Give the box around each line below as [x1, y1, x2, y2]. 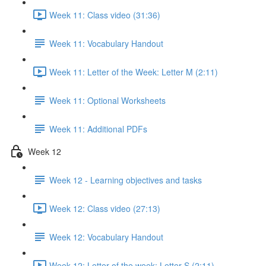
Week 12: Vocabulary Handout [49, 230, 163, 243]
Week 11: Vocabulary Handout [49, 37, 163, 49]
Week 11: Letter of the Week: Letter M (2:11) [49, 65, 218, 78]
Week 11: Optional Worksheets [49, 94, 166, 106]
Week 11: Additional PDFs [49, 122, 147, 135]
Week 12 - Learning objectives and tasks [49, 173, 202, 186]
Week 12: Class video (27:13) [49, 202, 160, 214]
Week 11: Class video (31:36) [49, 8, 160, 21]
